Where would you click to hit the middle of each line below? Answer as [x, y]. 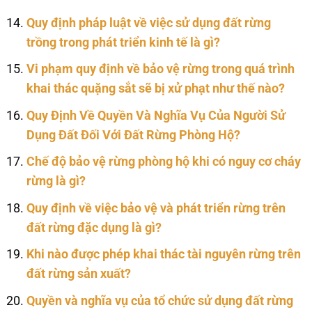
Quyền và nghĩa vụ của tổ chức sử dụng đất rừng [159, 301]
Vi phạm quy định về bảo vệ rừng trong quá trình [160, 69]
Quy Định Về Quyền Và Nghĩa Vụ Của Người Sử [156, 115]
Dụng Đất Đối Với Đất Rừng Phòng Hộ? [133, 135]
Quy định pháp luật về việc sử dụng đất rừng [148, 23]
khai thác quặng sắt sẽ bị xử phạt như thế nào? [155, 89]
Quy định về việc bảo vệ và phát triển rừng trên [156, 208]
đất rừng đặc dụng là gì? [94, 227]
